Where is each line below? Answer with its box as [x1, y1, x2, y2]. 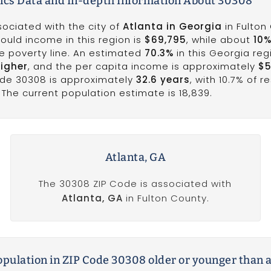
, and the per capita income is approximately [28, 60, 259, 73]
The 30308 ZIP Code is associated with [39, 177, 232, 190]
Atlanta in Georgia [123, 20, 223, 33]
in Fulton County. [122, 191, 209, 204]
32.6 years [136, 73, 191, 86]
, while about [186, 33, 254, 46]
